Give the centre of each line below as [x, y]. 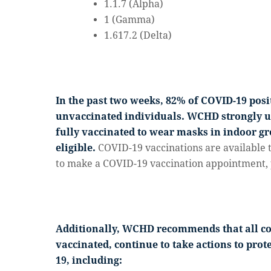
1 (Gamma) [129, 20]
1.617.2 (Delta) [138, 35]
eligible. [76, 148]
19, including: [89, 260]
